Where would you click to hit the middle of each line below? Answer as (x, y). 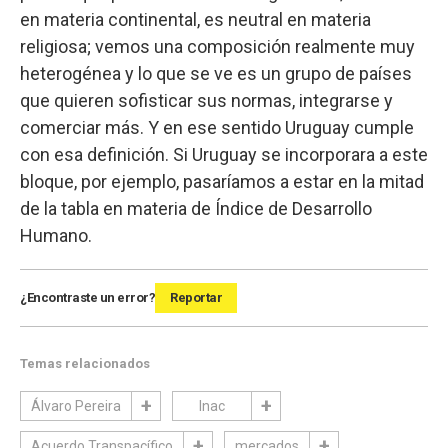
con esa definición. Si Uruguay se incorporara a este (224, 154)
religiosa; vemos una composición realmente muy (217, 46)
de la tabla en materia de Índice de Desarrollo (196, 208)
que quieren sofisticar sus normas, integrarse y (206, 100)
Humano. (56, 235)
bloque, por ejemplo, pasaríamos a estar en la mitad (222, 181)
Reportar (196, 297)
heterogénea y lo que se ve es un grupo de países (216, 73)
